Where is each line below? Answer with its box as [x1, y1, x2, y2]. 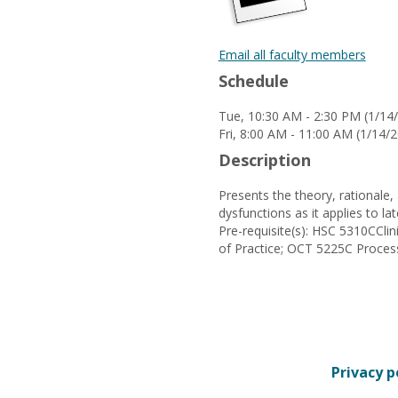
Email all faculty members [218, 46, 366, 63]
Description [218, 149, 311, 171]
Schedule [218, 70, 289, 92]
